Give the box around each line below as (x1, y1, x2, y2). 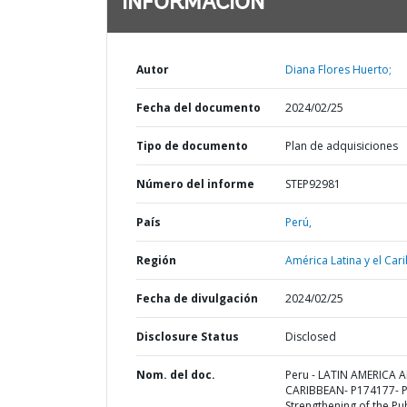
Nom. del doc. (136, 367, 215, 382)
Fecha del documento (136, 100, 261, 115)
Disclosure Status (136, 329, 239, 344)
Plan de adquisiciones (284, 138, 398, 154)
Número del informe (136, 176, 254, 192)
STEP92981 (284, 176, 341, 192)
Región (136, 253, 176, 268)
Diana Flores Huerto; (284, 62, 392, 77)
